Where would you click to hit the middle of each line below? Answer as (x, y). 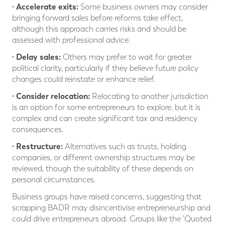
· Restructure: (38, 147)
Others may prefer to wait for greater (126, 57)
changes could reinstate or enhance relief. (84, 79)
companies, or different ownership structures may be (103, 158)
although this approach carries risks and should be (99, 29)
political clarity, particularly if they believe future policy (105, 68)
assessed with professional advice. (71, 40)
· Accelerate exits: (45, 7)
